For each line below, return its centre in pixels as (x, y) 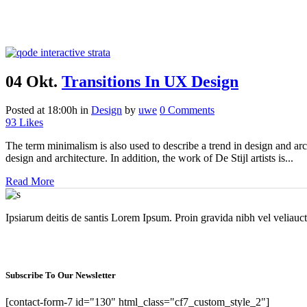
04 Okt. (32, 81)
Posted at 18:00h (41, 110)
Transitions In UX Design (150, 81)
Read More (30, 182)
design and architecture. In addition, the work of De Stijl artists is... (149, 158)
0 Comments (187, 110)
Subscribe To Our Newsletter (61, 275)
